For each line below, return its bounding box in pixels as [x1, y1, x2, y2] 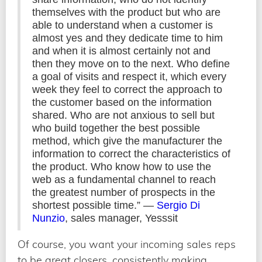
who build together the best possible [32, 122, 200, 134]
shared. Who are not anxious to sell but [32, 109, 215, 121]
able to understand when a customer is [32, 19, 213, 31]
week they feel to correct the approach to [32, 83, 222, 95]
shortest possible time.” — [32, 199, 157, 211]
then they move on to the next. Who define [32, 57, 230, 70]
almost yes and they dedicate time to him [32, 32, 223, 44]
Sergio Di [157, 199, 200, 211]
